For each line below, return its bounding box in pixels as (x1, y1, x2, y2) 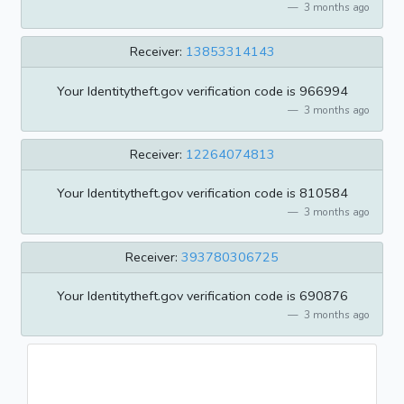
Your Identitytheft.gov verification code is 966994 (56, 81, 348, 100)
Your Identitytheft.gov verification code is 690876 (56, 287, 348, 306)
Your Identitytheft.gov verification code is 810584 (56, 184, 348, 203)
